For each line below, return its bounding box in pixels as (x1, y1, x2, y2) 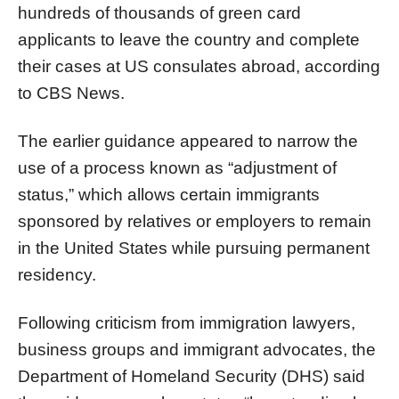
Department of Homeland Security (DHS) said (18, 366, 365, 386)
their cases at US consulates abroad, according (18, 56, 380, 76)
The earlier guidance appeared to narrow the (18, 131, 358, 151)
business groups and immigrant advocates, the (18, 339, 376, 359)
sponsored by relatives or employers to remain (18, 211, 371, 231)
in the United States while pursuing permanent (18, 238, 370, 257)
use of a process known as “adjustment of (18, 158, 337, 177)
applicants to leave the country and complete (18, 29, 360, 49)
